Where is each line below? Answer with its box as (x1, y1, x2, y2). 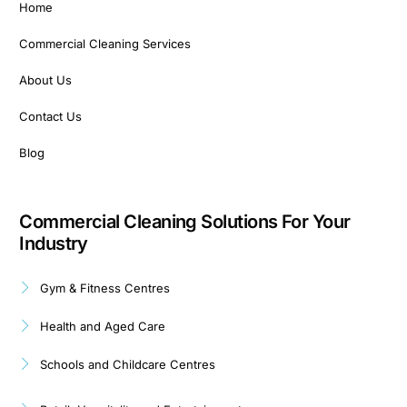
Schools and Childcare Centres (39, 356, 215, 372)
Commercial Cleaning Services (19, 35, 192, 51)
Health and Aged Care (39, 318, 165, 333)
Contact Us (19, 108, 83, 124)
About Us (19, 72, 73, 87)
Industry (19, 232, 88, 254)
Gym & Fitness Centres (39, 280, 170, 295)
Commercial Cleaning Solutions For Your (19, 210, 351, 233)
